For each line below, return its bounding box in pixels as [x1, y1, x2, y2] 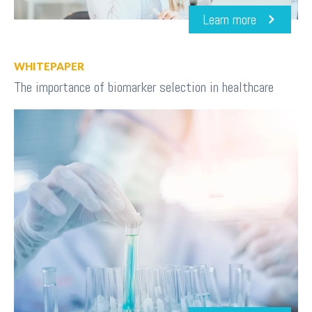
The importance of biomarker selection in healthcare [14, 77, 274, 96]
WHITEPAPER [14, 59, 84, 72]
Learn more [203, 10, 256, 29]
